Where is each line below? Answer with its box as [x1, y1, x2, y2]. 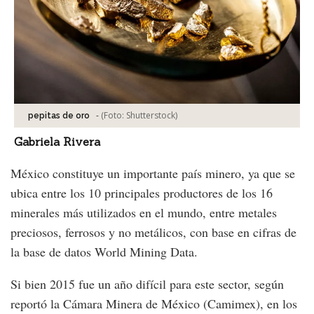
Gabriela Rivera [14, 135, 100, 149]
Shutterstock [126, 109, 175, 122]
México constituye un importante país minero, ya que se [11, 165, 295, 182]
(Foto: [101, 109, 126, 122]
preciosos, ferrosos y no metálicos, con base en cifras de [11, 224, 296, 241]
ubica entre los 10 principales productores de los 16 [11, 184, 273, 202]
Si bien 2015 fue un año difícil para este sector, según [11, 275, 284, 293]
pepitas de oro [28, 111, 90, 121]
